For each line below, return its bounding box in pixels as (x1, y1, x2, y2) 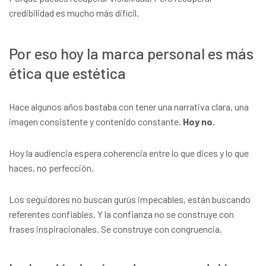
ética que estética (9, 63, 126, 82)
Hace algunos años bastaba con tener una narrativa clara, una (9, 100, 249, 112)
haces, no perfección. (9, 161, 94, 173)
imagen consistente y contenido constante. (9, 115, 183, 127)
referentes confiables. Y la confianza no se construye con (9, 208, 234, 220)
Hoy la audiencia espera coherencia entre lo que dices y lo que (9, 147, 249, 159)
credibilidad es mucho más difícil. (9, 7, 139, 19)
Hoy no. (183, 115, 215, 127)
